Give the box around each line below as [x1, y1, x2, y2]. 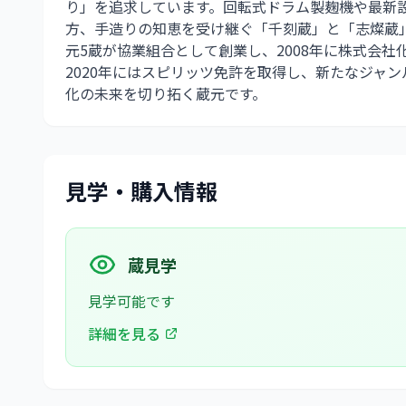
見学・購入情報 [65, 175, 217, 207]
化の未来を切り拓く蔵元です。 [65, 82, 266, 104]
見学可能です [88, 290, 175, 312]
